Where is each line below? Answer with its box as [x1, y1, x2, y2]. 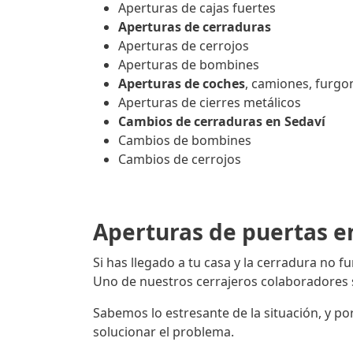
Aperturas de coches [118, 75, 245, 93]
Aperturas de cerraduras [118, 18, 271, 36]
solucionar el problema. [93, 323, 234, 341]
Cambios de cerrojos [118, 150, 241, 169]
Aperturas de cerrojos [118, 37, 249, 55]
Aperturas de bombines [118, 56, 259, 74]
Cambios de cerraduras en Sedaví [118, 113, 325, 131]
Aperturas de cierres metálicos [118, 94, 301, 112]
